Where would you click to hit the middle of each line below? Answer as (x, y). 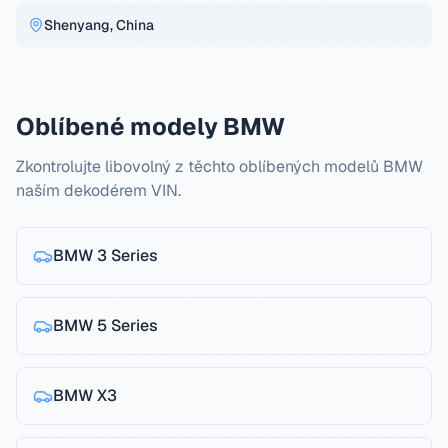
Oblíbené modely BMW (150, 126)
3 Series (127, 255)
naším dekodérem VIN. (98, 190)
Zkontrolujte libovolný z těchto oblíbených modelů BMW (219, 166)
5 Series (127, 325)
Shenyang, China (99, 25)
